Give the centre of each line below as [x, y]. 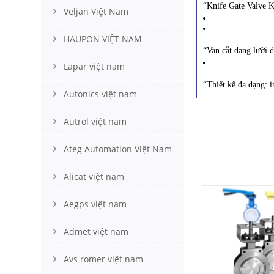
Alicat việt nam [94, 176]
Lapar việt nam [94, 66]
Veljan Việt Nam [96, 11]
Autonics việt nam [100, 94]
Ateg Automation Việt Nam [118, 149]
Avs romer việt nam [103, 259]
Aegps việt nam [95, 204]
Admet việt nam [96, 231]
